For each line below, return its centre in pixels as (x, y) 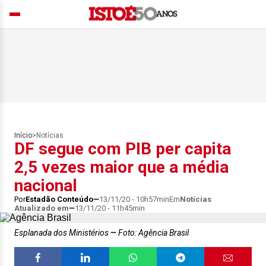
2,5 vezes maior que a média (121, 167)
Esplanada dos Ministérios (62, 233)
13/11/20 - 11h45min (110, 208)
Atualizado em (42, 208)
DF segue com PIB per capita (123, 149)
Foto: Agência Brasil (153, 233)
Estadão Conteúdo (59, 199)
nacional (46, 186)
